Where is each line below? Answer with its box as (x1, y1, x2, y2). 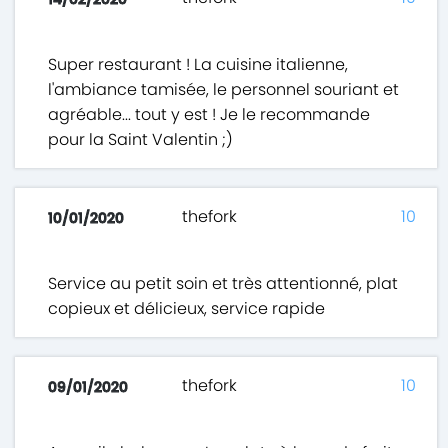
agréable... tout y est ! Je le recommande (48, 103, 371, 127)
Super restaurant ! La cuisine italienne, (48, 53, 349, 77)
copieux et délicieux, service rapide (48, 297, 326, 321)
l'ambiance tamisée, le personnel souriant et (48, 78, 400, 102)
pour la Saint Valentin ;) (48, 128, 234, 152)
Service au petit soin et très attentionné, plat (48, 272, 399, 296)
